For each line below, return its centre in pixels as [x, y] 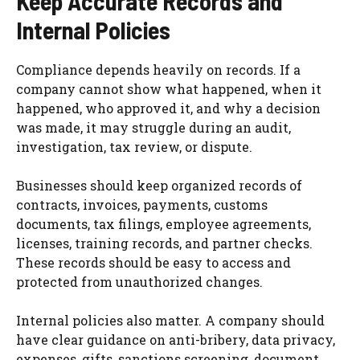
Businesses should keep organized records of [159, 185]
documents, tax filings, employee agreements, [164, 223]
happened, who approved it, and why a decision [168, 108]
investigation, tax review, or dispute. [134, 146]
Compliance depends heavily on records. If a [158, 69]
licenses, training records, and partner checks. [164, 243]
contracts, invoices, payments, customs [142, 204]
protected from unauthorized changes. [139, 281]
